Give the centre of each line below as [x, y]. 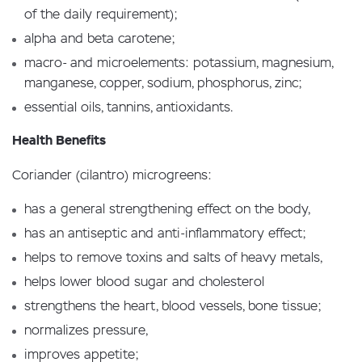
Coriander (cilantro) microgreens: [112, 175]
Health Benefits [59, 140]
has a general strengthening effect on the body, [167, 209]
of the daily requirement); [101, 14]
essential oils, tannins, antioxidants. [128, 107]
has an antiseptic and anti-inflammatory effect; [165, 233]
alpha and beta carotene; [100, 38]
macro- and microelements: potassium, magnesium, [179, 63]
